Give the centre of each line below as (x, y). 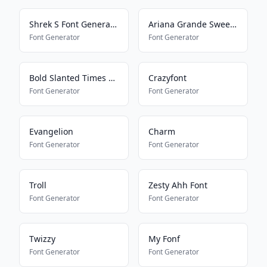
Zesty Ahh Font (178, 185)
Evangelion (51, 131)
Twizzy (42, 239)
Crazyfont (167, 78)
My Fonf (164, 239)
